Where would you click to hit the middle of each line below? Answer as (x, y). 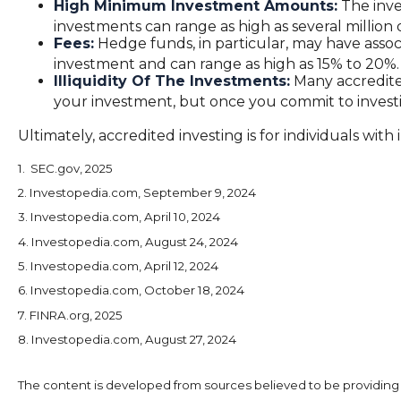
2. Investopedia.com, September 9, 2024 (137, 192)
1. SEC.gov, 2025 (65, 168)
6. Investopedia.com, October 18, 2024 (131, 290)
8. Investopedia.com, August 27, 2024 (127, 339)
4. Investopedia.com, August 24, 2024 (128, 241)
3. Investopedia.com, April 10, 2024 (119, 217)
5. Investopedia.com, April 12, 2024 (118, 265)
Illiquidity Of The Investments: (172, 81)
